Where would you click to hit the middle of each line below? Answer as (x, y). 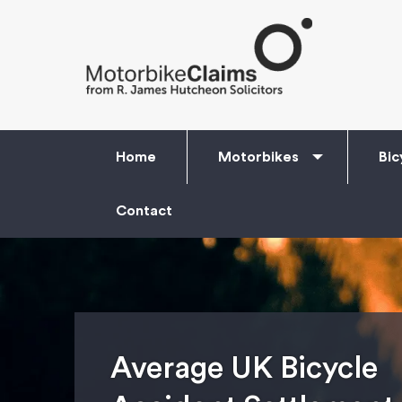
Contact (144, 211)
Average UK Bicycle (244, 368)
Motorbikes (258, 157)
